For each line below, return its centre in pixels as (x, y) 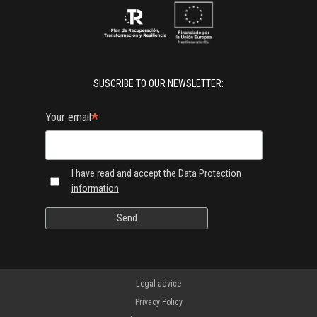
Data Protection (209, 174)
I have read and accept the (125, 174)
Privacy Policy (158, 302)
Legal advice (158, 284)
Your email (68, 117)
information (95, 189)
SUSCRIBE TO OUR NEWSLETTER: (158, 83)
